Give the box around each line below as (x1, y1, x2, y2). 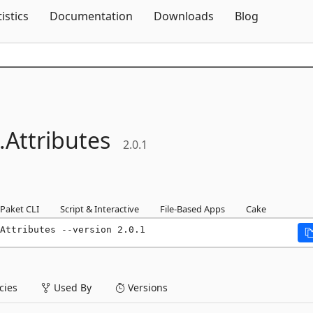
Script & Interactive (60, 203, 139, 215)
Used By (51, 281, 92, 294)
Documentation (50, 8, 133, 24)
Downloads (154, 8, 214, 24)
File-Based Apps (160, 203, 225, 215)
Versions (125, 281, 168, 294)
